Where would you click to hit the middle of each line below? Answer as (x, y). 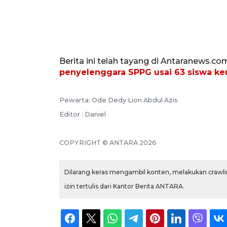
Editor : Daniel (83, 115)
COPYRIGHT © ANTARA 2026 (108, 143)
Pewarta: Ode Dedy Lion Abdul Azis (119, 100)
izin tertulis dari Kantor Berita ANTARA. (124, 186)
